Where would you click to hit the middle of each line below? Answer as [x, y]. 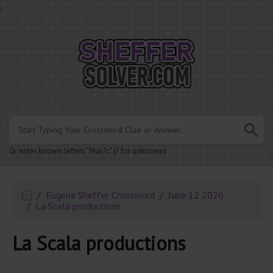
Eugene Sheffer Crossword [101, 195]
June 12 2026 [196, 195]
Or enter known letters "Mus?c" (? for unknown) [88, 151]
